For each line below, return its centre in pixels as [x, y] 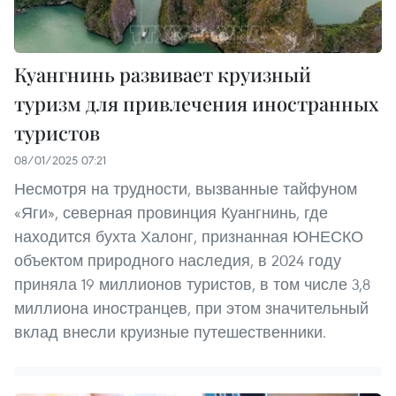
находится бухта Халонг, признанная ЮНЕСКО [189, 236]
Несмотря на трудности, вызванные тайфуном [186, 188]
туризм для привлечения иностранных [197, 103]
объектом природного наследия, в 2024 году [178, 260]
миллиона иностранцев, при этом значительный [191, 308]
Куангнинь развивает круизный [163, 74]
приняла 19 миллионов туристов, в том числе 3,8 [192, 284]
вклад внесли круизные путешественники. [170, 331]
